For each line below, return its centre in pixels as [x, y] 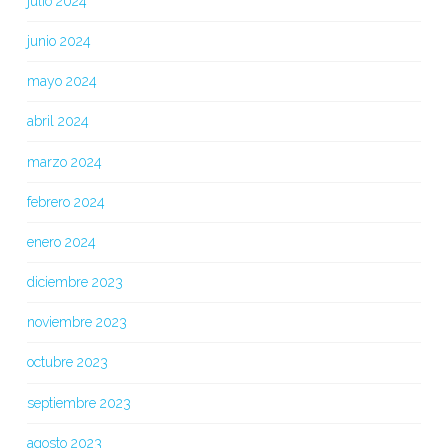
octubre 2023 [67, 362]
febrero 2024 [65, 201]
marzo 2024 [64, 161]
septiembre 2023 [78, 402]
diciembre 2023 [74, 282]
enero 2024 [61, 241]
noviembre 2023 [76, 322]
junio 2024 [58, 40]
